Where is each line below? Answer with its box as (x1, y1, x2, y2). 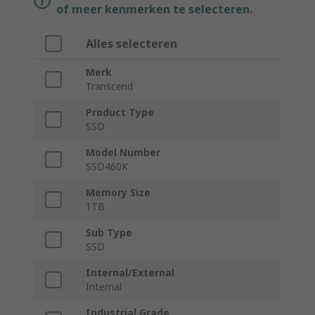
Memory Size (86, 186, 150, 200)
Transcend (86, 79, 133, 94)
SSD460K (86, 160, 128, 174)
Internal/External (86, 266, 174, 280)
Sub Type (86, 226, 132, 240)
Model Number (86, 146, 160, 160)
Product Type (86, 105, 154, 120)
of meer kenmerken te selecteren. (56, 1, 252, 18)
